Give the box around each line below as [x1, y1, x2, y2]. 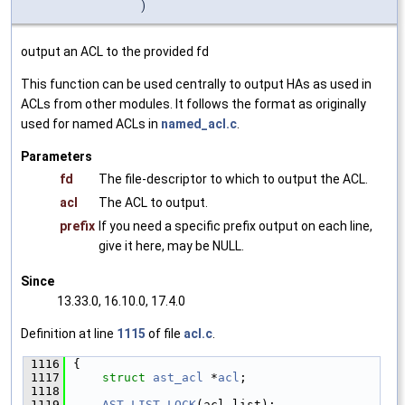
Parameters [21, 149, 92, 165]
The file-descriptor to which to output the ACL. [99, 172, 368, 187]
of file [146, 326, 184, 342]
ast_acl [153, 371, 203, 385]
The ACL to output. [99, 195, 208, 211]
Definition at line [21, 326, 117, 342]
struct [102, 371, 153, 385]
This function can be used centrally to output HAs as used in [21, 77, 372, 92]
